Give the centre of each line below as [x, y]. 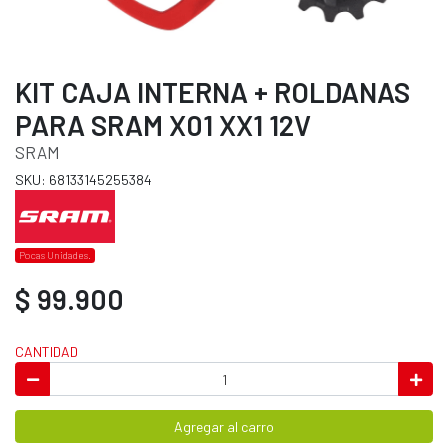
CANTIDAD [46, 352]
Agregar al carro [224, 426]
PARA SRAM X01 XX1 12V [163, 125]
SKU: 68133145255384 [83, 180]
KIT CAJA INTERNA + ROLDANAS [212, 92]
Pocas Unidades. [55, 255]
